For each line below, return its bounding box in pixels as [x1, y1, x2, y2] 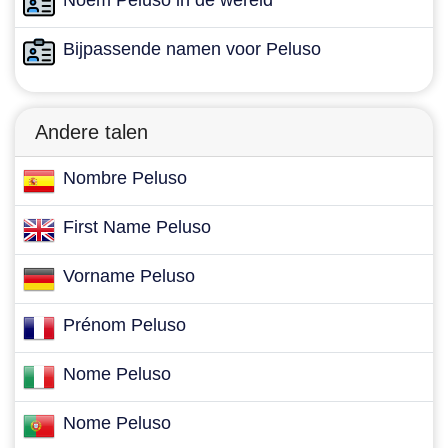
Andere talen [35, 121, 148, 143]
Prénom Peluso [63, 315, 186, 335]
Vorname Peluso [63, 266, 195, 286]
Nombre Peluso [63, 168, 187, 188]
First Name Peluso [63, 217, 211, 237]
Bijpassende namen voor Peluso [63, 39, 321, 59]
